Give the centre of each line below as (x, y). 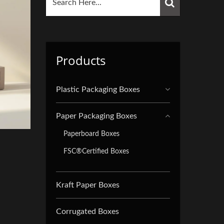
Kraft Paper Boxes (88, 185)
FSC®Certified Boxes (96, 151)
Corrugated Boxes (87, 211)
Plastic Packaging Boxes (98, 89)
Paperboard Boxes (91, 134)
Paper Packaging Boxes (96, 116)
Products (81, 60)
